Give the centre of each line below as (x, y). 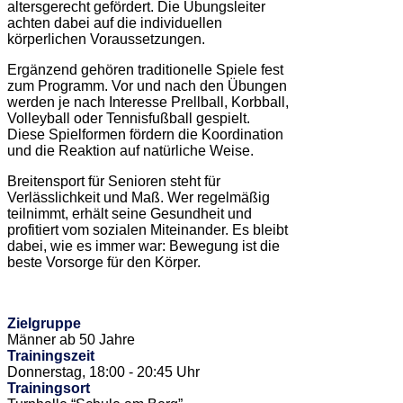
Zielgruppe (44, 323)
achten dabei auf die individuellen (115, 23)
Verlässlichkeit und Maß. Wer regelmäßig (139, 197)
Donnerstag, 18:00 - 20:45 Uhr (103, 372)
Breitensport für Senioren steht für (114, 181)
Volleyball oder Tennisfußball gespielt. (129, 118)
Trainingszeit (51, 356)
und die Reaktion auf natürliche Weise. (130, 151)
